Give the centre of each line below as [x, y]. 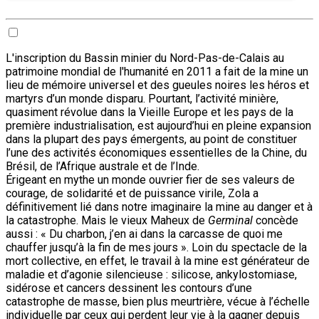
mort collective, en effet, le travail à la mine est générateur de [158, 261]
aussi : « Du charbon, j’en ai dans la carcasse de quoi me [144, 234]
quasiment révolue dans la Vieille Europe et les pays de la [150, 112]
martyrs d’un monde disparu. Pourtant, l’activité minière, [142, 98]
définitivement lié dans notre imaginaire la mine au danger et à [159, 206]
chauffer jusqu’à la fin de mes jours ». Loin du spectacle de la [156, 247]
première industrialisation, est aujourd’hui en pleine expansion [158, 125]
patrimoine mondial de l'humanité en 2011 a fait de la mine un [157, 71]
